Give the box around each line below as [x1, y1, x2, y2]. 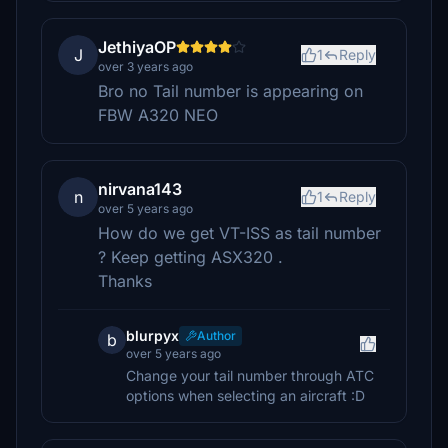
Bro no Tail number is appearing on [98, 81, 363, 101]
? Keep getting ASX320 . [98, 247, 283, 267]
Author [197, 328, 236, 343]
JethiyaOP [98, 37, 176, 57]
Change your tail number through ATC [126, 367, 374, 384]
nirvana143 [98, 179, 182, 199]
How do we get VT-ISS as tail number [98, 223, 381, 243]
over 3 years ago [98, 59, 193, 74]
